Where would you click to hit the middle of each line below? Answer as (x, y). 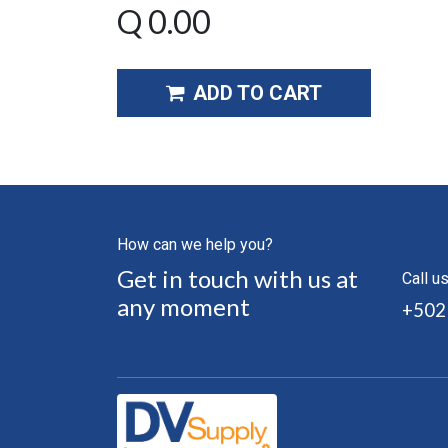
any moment (183, 307)
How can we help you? (195, 245)
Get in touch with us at (237, 279)
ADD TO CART (257, 93)
